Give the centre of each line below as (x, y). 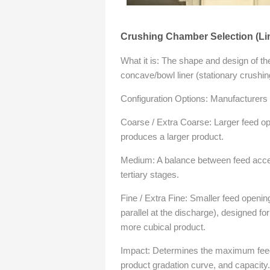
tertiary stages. (150, 174)
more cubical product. (163, 227)
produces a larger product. (172, 137)
